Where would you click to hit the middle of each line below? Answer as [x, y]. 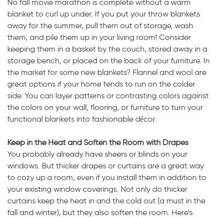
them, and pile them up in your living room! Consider [99, 37]
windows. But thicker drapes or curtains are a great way [106, 166]
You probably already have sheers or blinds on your [97, 154]
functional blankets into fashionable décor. [82, 119]
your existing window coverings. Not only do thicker [97, 189]
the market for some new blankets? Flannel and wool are [107, 72]
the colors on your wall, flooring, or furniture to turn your [105, 107]
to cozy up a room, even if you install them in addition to [107, 177]
